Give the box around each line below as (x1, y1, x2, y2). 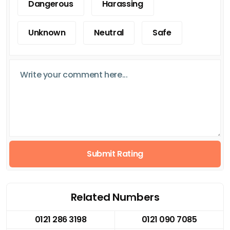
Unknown (28, 26, 66, 39)
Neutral (94, 26, 124, 39)
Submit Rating (87, 147, 143, 160)
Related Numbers (70, 189, 160, 204)
